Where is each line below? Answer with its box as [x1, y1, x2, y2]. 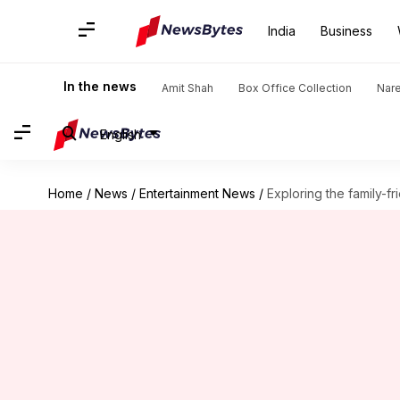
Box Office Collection [238, 81, 352, 95]
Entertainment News [138, 186, 255, 201]
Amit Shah [162, 81, 213, 95]
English [100, 126, 141, 142]
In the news [63, 79, 137, 94]
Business [321, 23, 372, 38]
